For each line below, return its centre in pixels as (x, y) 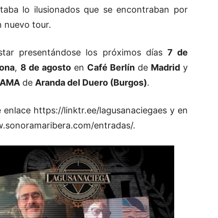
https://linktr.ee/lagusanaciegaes (100, 110)
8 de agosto (45, 67)
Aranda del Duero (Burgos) (91, 82)
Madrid (165, 67)
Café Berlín (111, 67)
